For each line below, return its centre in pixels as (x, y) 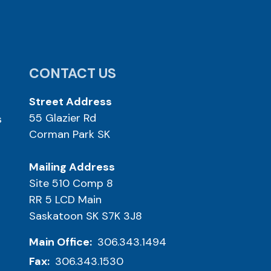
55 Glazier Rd (63, 118)
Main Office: (62, 242)
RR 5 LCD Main (65, 199)
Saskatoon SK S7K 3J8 (86, 216)
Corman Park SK (70, 134)
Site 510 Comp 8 (71, 183)
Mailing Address (72, 167)
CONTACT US (73, 73)
